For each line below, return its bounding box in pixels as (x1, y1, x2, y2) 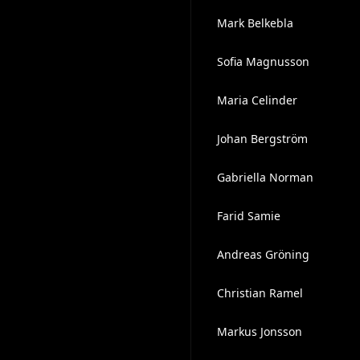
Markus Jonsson (216, 324, 302, 339)
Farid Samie (216, 208, 280, 223)
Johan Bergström (216, 131, 308, 146)
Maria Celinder (216, 92, 297, 108)
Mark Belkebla (216, 15, 293, 31)
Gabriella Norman (216, 170, 313, 185)
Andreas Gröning (216, 247, 309, 262)
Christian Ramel (216, 285, 303, 301)
